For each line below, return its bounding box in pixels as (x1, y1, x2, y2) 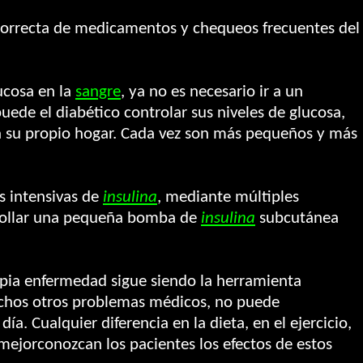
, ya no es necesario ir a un (121, 83, 303, 100)
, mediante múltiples (157, 189, 299, 206)
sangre (75, 83, 121, 100)
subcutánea (255, 210, 339, 227)
